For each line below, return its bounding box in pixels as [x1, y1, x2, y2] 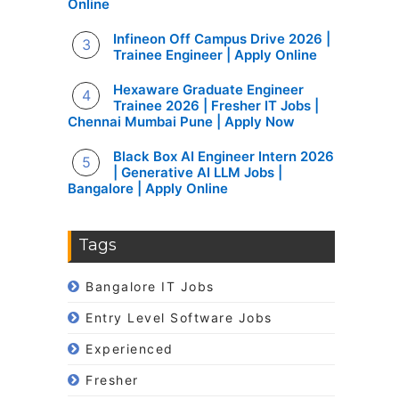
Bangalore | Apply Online [68, 180, 228, 197]
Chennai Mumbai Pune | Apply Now [68, 113, 295, 130]
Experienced [85, 341, 174, 356]
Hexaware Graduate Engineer [113, 81, 305, 98]
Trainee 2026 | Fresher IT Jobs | [113, 97, 320, 114]
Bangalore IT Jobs [85, 279, 215, 294]
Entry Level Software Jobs [85, 310, 273, 325]
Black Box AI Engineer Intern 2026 [113, 148, 335, 165]
